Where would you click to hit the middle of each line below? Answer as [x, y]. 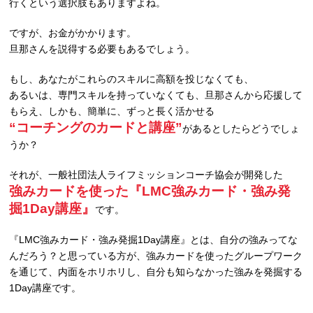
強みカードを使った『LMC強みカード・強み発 [150, 191]
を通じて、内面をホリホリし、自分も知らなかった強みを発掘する [156, 271]
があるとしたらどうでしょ [241, 128]
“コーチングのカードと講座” [96, 127]
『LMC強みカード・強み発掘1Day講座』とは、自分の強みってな [154, 239]
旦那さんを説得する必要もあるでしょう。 [102, 49]
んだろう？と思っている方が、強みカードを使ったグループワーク [156, 255]
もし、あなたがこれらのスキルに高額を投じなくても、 [132, 79]
